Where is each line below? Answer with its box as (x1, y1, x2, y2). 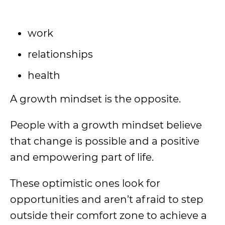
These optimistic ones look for (10, 177, 160, 189)
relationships (28, 48, 93, 60)
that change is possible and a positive (10, 135, 199, 147)
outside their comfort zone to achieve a (10, 209, 207, 221)
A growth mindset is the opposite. (10, 93, 181, 105)
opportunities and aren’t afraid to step (10, 193, 203, 205)
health (28, 69, 60, 81)
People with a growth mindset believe (10, 119, 202, 131)
